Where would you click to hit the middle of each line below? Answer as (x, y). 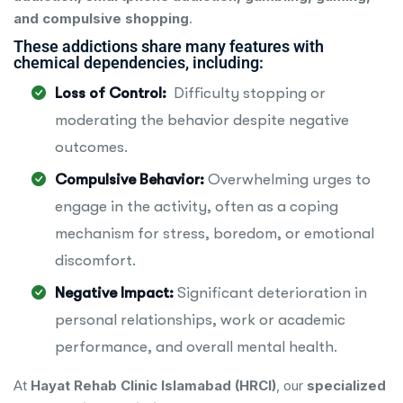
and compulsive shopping (101, 19)
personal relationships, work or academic (200, 320)
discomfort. (95, 261)
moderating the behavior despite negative (202, 121)
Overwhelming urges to (287, 180)
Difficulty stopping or (248, 94)
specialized (346, 386)
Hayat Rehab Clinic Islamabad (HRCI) (153, 386)
